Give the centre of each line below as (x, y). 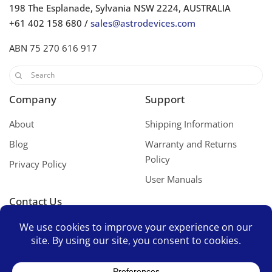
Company (33, 99)
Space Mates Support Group (67, 246)
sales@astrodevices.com (143, 23)
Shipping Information (189, 124)
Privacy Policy (38, 164)
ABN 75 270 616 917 (53, 48)
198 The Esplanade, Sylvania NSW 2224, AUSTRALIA (120, 8)
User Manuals (174, 179)
